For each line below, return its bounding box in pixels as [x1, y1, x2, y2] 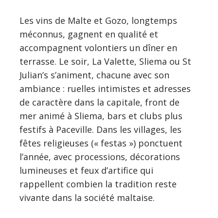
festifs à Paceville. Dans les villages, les [19, 123, 182, 135]
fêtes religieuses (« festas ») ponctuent [19, 137, 182, 149]
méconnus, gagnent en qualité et [19, 28, 158, 40]
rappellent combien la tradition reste [19, 178, 177, 190]
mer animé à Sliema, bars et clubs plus [19, 109, 182, 122]
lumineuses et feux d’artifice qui [19, 164, 153, 176]
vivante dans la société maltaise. [19, 191, 155, 203]
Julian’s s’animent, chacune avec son [19, 69, 169, 81]
